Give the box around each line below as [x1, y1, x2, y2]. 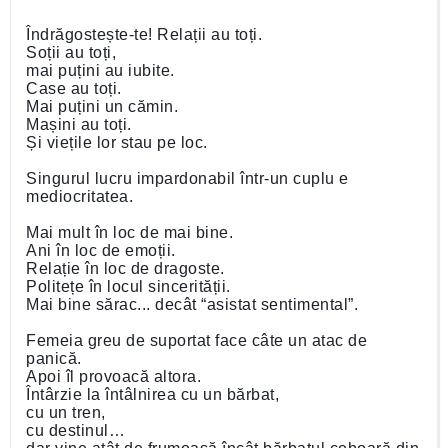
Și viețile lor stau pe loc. [26, 134, 212, 151]
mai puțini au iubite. [26, 62, 175, 79]
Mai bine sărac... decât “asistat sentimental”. [26, 296, 363, 313]
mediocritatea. [26, 188, 138, 205]
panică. [26, 350, 86, 367]
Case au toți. [26, 80, 126, 97]
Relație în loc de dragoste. [26, 260, 229, 277]
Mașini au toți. [26, 116, 136, 133]
